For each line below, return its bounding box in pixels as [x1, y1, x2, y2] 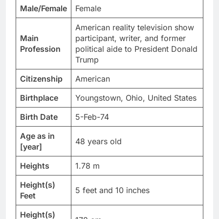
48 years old [75, 136, 122, 147]
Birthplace [20, 93, 58, 103]
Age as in [20, 131, 55, 141]
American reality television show [75, 22, 194, 33]
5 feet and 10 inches [75, 185, 150, 196]
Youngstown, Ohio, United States [75, 93, 197, 103]
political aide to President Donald [75, 44, 197, 54]
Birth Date [20, 112, 58, 122]
